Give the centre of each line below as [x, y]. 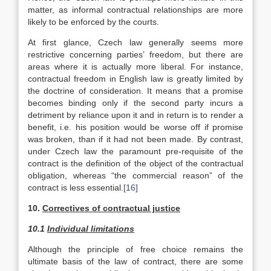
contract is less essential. [76, 188]
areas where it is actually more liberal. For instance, [135, 67]
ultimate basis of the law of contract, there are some [135, 261]
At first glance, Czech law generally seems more [135, 42]
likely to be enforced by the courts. [93, 22]
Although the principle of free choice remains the [135, 249]
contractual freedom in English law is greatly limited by [135, 79]
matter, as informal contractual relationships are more [135, 10]
